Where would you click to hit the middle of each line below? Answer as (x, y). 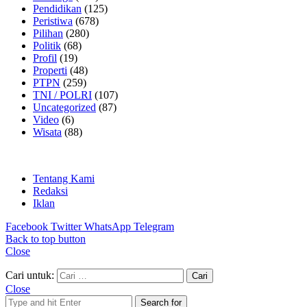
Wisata (47, 132)
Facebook (27, 226)
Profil (45, 58)
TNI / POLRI (62, 95)
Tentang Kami (64, 178)
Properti (50, 70)
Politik (47, 45)
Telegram (154, 226)
